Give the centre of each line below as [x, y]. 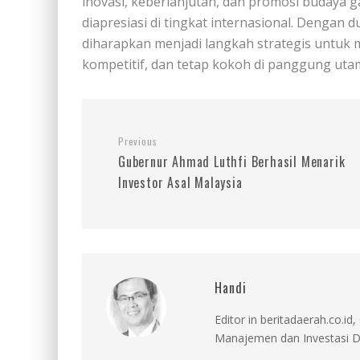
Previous [138, 141]
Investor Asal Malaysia [180, 182]
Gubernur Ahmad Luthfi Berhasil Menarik [232, 162]
